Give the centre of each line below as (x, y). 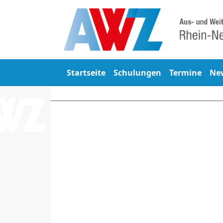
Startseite (86, 72)
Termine (185, 72)
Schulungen (137, 72)
